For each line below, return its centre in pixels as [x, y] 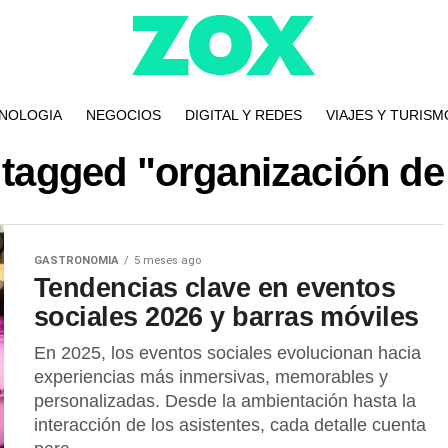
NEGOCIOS [123, 115]
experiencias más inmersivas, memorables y [211, 377]
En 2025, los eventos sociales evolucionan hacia [227, 353]
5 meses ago [167, 260]
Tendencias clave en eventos [215, 287]
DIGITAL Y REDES [243, 115]
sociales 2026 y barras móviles [226, 316]
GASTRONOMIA [76, 260]
